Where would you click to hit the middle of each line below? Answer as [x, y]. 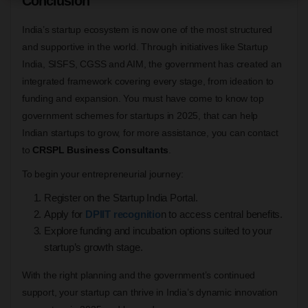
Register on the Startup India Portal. [121, 197]
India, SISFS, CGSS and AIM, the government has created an [152, 64]
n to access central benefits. [222, 214]
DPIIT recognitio [123, 214]
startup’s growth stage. [93, 247]
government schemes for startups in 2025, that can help [140, 115]
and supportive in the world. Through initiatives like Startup [145, 46]
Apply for [65, 214]
